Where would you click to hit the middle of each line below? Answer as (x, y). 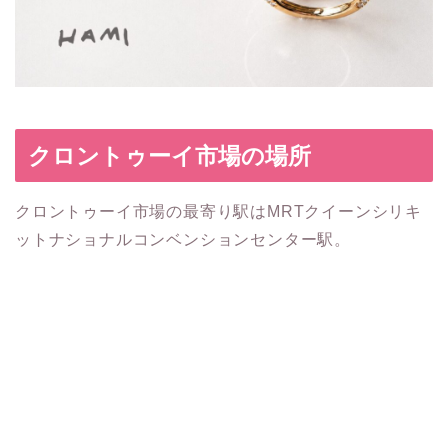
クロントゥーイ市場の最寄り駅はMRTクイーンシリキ (219, 212)
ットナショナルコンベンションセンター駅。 (183, 240)
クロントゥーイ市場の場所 (169, 156)
